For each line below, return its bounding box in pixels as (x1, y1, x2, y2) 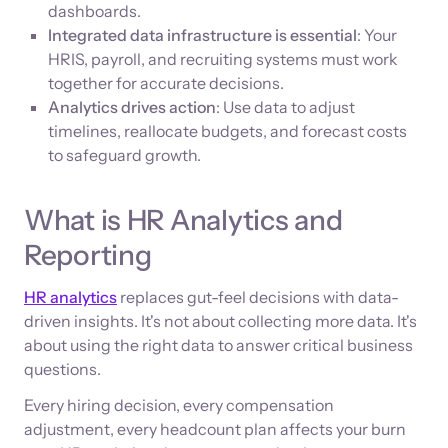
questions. (24, 359, 101, 379)
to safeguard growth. (48, 145, 201, 165)
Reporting (24, 238, 152, 272)
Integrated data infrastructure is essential (48, 25, 357, 45)
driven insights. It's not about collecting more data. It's (24, 311, 417, 331)
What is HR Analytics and (24, 203, 343, 237)
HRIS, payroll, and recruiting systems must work (48, 49, 398, 69)
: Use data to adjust (216, 97, 355, 117)
